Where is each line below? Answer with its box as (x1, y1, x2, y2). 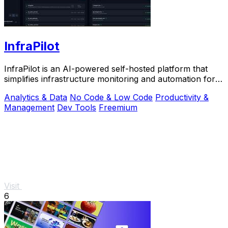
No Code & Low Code (70, 92, 153, 102)
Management (4, 102, 54, 112)
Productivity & (155, 92, 209, 102)
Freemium (99, 102, 137, 112)
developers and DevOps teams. (4, 83, 124, 94)
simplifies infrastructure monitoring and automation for (4, 73, 215, 84)
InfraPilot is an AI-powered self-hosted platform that (4, 63, 208, 74)
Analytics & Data (4, 92, 67, 102)
